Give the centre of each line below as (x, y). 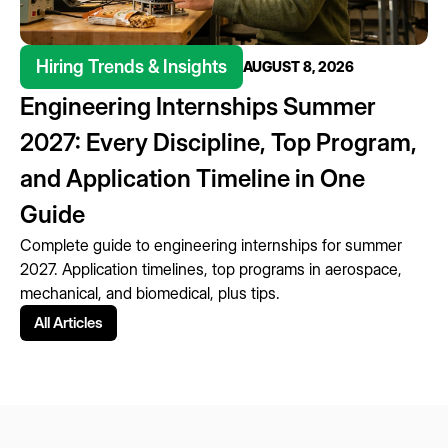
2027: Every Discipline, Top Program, (218, 143)
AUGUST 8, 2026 (298, 67)
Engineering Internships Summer (198, 107)
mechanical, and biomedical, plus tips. (150, 293)
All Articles (68, 323)
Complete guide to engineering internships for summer (211, 245)
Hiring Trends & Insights (131, 67)
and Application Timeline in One (192, 179)
